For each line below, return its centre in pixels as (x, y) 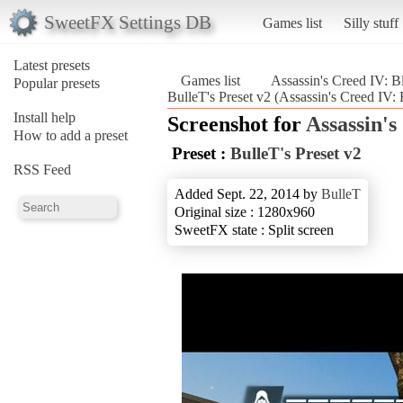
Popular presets (57, 83)
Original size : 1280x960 (245, 211)
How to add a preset (71, 135)
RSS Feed (42, 169)
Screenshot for (237, 124)
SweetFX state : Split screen (254, 229)
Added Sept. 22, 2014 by (248, 193)
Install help (45, 117)
